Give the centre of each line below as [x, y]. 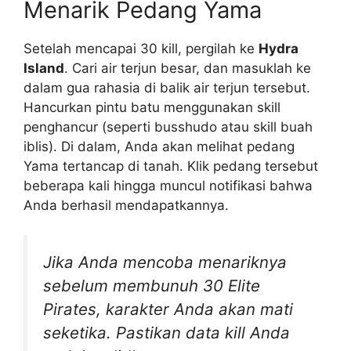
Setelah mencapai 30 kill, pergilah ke [141, 48]
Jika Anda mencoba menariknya [165, 262]
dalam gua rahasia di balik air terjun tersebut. [167, 87]
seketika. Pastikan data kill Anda [166, 333]
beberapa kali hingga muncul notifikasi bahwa [168, 185]
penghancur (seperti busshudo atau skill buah [168, 127]
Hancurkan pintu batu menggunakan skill [152, 107]
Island [44, 68]
